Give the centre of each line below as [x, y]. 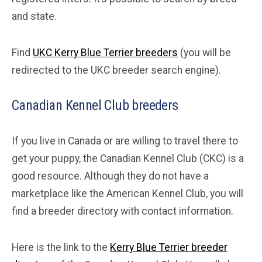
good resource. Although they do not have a [110, 176]
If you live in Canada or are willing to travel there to [125, 141]
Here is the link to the [61, 247]
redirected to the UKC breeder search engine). [116, 70]
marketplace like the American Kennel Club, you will [127, 193]
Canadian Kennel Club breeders [95, 105]
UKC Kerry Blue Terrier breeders [105, 52]
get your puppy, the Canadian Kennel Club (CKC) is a [128, 158]
